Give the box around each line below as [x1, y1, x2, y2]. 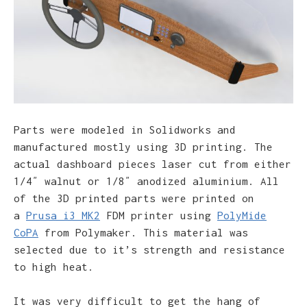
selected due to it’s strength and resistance [14, 243, 285, 256]
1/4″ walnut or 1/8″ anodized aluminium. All [14, 174, 279, 187]
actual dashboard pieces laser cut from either [14, 157, 291, 170]
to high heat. [14, 260, 94, 273]
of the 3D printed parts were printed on [14, 191, 254, 204]
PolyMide [217, 208, 267, 221]
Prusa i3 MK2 [26, 208, 100, 221]
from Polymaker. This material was [38, 225, 248, 238]
